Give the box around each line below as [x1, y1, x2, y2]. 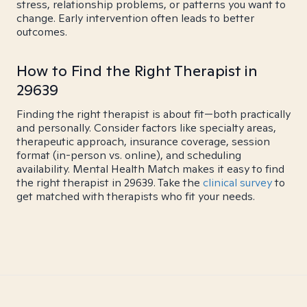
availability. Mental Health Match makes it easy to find [16, 162, 284, 176]
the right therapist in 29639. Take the [16, 175, 203, 190]
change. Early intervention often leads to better [16, 11, 254, 25]
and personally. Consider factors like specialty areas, [16, 121, 276, 135]
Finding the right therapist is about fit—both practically [16, 107, 291, 121]
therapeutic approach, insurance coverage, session [16, 134, 270, 149]
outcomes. [16, 25, 67, 39]
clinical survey [203, 175, 272, 190]
